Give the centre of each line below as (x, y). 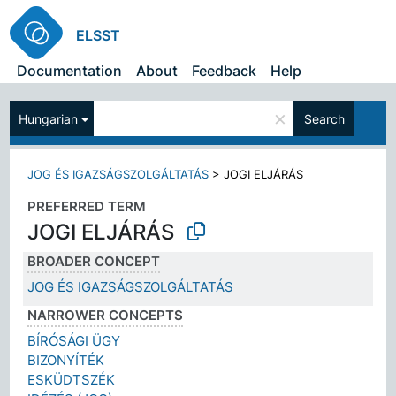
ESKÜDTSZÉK (72, 379)
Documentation (70, 71)
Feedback (225, 71)
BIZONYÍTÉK (66, 360)
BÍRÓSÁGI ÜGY (74, 340)
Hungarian (49, 118)
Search (325, 118)
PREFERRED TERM (87, 206)
